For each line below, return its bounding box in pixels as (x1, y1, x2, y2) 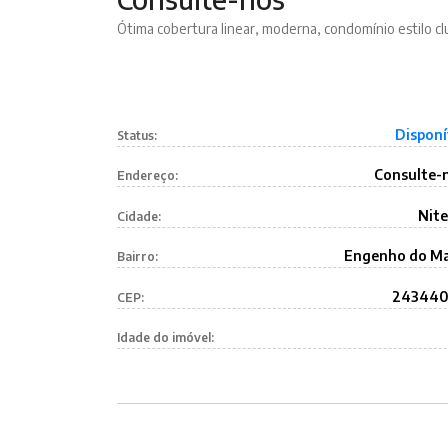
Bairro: (117, 249, 158, 265)
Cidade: (117, 208, 161, 224)
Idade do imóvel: (117, 330, 214, 346)
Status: (117, 127, 157, 143)
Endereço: (117, 168, 178, 184)
